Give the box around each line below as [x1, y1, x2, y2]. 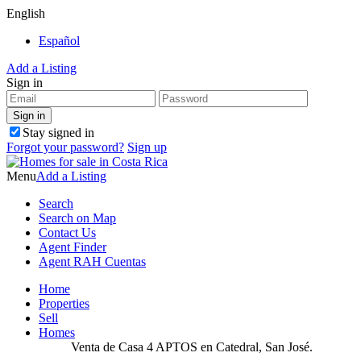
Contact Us [39, 226, 96, 239]
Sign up [127, 140, 167, 154]
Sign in [6, 76, 43, 89]
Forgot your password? [6, 140, 124, 154]
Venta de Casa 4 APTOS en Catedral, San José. [71, 340, 313, 354]
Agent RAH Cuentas [39, 255, 146, 268]
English [6, 6, 45, 20]
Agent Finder [39, 240, 106, 254]
